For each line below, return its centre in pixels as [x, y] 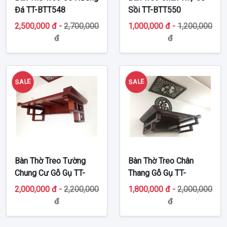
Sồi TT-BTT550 [155, 10]
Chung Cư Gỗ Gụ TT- [50, 173]
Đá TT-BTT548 [40, 10]
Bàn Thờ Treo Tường [50, 161]
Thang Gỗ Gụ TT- [157, 173]
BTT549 [142, 185]
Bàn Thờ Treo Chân [161, 161]
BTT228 [29, 185]
